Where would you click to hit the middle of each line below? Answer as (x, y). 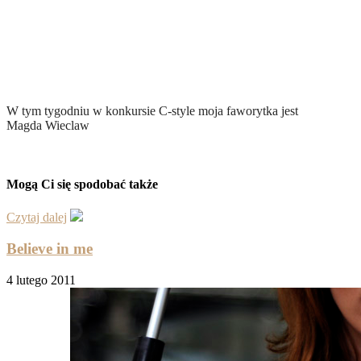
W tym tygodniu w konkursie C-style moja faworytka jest (152, 110)
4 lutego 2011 (41, 280)
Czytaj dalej (37, 218)
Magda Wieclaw (48, 125)
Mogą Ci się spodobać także (82, 184)
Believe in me (50, 248)
